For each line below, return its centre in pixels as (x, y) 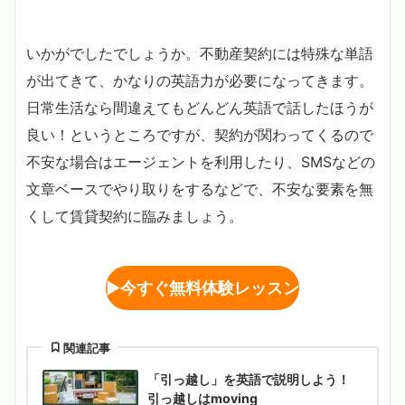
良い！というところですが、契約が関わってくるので (200, 134)
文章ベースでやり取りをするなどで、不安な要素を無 (200, 188)
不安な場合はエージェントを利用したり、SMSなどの (201, 161)
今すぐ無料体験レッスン (210, 287)
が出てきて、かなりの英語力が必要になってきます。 (200, 80)
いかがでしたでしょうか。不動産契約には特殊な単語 (200, 53)
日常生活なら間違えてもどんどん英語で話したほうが (200, 107)
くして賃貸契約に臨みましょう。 (135, 216)
